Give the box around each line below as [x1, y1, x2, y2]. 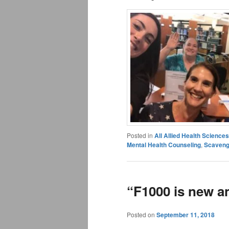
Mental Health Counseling [127, 140, 201, 150]
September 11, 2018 [156, 210, 215, 219]
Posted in [127, 131, 153, 140]
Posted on [127, 210, 156, 219]
